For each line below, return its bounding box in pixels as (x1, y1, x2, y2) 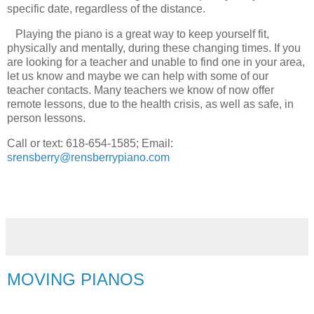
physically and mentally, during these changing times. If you (7, 41, 301, 54)
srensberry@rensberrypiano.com (7, 151, 170, 163)
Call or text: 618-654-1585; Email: (7, 137, 173, 149)
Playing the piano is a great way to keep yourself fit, (7, 27, 269, 40)
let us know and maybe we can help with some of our (7, 69, 268, 82)
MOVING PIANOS (7, 269, 144, 289)
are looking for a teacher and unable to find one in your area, (7, 55, 305, 68)
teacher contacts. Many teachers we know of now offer (7, 83, 274, 96)
